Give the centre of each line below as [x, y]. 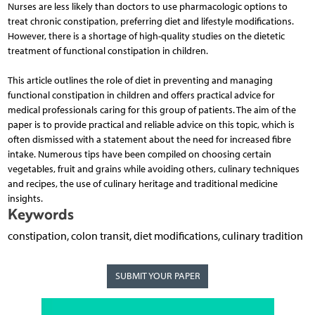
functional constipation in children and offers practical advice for [141, 96]
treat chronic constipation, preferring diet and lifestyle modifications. [150, 22]
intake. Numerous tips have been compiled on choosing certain [139, 155]
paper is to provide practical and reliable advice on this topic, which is [151, 125]
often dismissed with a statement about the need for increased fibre [149, 140]
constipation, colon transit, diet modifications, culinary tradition [155, 236]
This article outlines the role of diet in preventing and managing [140, 81]
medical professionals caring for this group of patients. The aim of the [152, 110]
